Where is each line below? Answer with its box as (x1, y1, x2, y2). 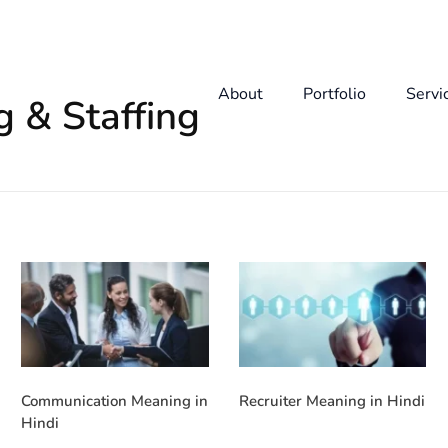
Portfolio (303, 83, 366, 105)
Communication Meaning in (21, 391, 209, 412)
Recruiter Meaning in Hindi (238, 391, 425, 412)
